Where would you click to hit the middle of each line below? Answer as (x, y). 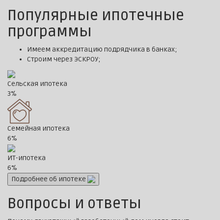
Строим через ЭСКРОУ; (64, 59)
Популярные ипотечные (96, 16)
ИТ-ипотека (27, 158)
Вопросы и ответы (74, 204)
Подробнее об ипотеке (49, 179)
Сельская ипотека (37, 84)
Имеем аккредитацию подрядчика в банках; (102, 50)
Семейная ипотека (39, 129)
